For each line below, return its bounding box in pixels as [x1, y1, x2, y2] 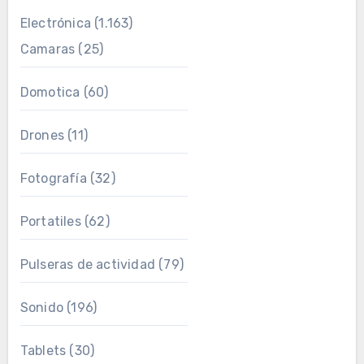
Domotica [19, 84, 80, 100]
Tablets [19, 343, 67, 358]
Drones [19, 128, 64, 143]
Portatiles [19, 214, 81, 229]
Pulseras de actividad [19, 257, 155, 272]
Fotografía [19, 171, 87, 186]
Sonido [19, 300, 63, 315]
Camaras [19, 41, 76, 57]
